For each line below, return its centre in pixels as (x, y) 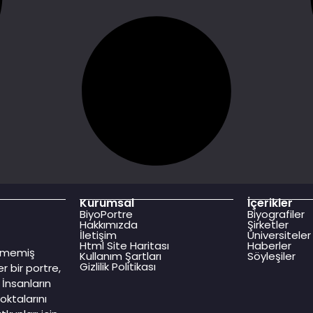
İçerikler (270, 203)
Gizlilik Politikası (117, 266)
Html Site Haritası (124, 245)
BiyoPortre (106, 214)
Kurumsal (107, 203)
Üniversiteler (279, 235)
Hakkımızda (108, 224)
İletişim (98, 235)
